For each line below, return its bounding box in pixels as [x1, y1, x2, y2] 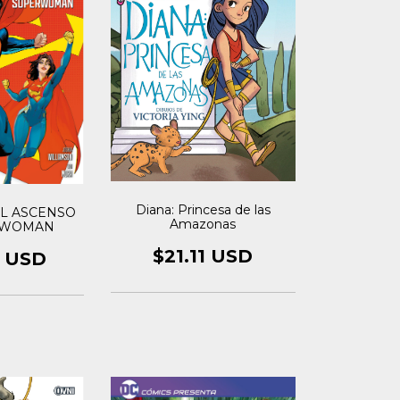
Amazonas [170, 216, 237, 233]
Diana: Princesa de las [135, 202, 271, 219]
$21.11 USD [153, 246, 254, 268]
